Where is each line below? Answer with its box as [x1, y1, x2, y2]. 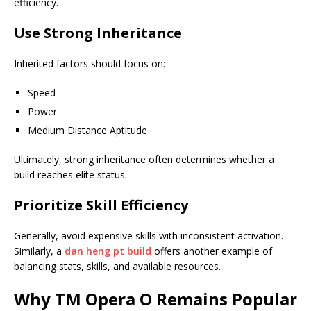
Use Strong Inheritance [14, 24, 182, 43]
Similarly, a [14, 244, 65, 258]
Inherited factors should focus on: [14, 57, 165, 71]
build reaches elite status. [14, 168, 127, 182]
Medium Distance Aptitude [28, 124, 147, 137]
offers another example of [151, 244, 272, 258]
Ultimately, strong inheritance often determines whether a [14, 153, 274, 167]
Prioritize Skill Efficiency [14, 196, 188, 215]
